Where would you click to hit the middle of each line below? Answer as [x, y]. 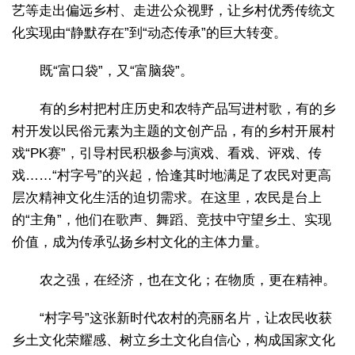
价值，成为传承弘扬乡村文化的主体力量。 [140, 242]
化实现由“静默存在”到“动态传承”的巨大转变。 [149, 33]
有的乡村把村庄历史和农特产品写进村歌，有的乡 [188, 109]
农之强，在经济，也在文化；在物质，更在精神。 [188, 281]
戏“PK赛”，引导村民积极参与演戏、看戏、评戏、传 [167, 154]
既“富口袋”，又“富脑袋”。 [116, 71]
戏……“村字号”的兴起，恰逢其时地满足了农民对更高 [172, 176]
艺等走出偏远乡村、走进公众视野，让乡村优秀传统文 [174, 11]
